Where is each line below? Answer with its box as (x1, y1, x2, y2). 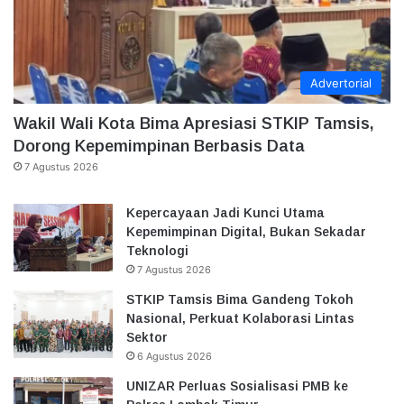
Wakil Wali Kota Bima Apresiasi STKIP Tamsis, (14, 114, 374, 133)
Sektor (126, 329, 168, 344)
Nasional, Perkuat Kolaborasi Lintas (126, 310, 354, 326)
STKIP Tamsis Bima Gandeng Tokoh (126, 291, 353, 307)
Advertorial (310, 75, 372, 90)
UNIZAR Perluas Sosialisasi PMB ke (126, 378, 348, 393)
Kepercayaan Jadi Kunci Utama (126, 205, 325, 220)
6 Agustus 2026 (137, 349, 212, 363)
